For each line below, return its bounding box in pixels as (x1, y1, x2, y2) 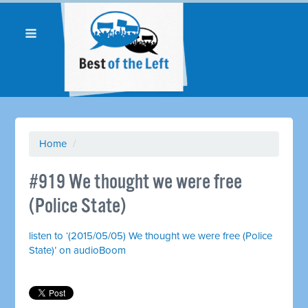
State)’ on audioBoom (29, 243, 126, 256)
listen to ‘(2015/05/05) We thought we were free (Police (29, 229, 273, 242)
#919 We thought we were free (29, 169, 243, 195)
